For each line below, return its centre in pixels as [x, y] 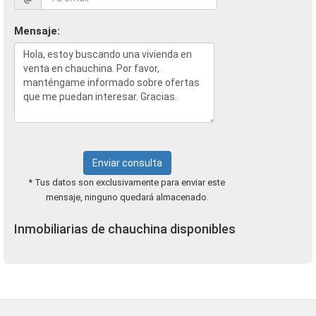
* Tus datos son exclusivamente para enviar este [127, 182]
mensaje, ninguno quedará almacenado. [127, 197]
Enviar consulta [127, 163]
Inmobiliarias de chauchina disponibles [125, 229]
